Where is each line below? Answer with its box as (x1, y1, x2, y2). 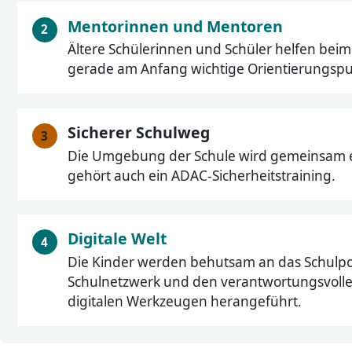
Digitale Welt (68, 228, 167, 250)
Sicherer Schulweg (68, 122, 211, 144)
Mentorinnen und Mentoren (68, 15, 284, 37)
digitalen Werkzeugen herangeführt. (68, 291, 302, 310)
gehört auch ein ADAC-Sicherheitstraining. (68, 166, 336, 185)
